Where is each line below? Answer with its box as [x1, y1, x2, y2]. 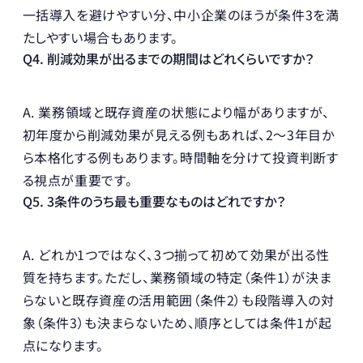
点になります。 [22, 335, 105, 355]
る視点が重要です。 [22, 169, 133, 190]
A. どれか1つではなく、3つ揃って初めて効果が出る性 [22, 244, 330, 264]
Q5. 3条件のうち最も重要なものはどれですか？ [22, 190, 285, 211]
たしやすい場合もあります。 [22, 27, 178, 47]
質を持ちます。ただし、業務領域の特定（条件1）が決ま [22, 267, 332, 287]
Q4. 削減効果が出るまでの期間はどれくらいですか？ [22, 48, 314, 68]
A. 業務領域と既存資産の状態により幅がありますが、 [22, 101, 330, 122]
